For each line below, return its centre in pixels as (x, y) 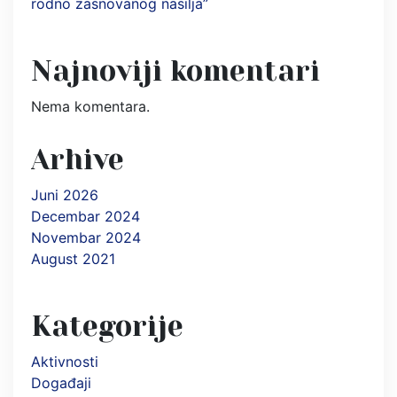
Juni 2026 (65, 195)
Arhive (78, 160)
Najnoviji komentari (175, 71)
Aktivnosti (65, 361)
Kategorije (107, 326)
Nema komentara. (90, 106)
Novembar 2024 (86, 237)
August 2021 (73, 258)
